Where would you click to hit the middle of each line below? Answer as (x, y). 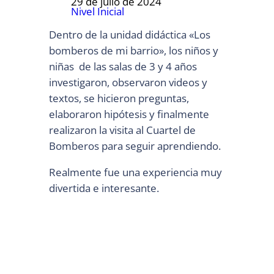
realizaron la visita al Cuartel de (122, 130)
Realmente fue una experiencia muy (135, 172)
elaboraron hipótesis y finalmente (129, 114)
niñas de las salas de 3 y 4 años (123, 67)
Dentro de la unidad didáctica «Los (129, 35)
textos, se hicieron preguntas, (119, 98)
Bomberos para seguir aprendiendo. (135, 146)
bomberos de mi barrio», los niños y (133, 51)
